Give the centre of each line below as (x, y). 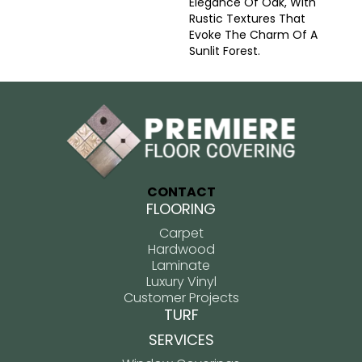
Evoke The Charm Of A (253, 35)
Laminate (181, 265)
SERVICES (181, 339)
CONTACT (181, 192)
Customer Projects (181, 297)
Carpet (181, 233)
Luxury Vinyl (181, 281)
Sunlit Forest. (225, 51)
